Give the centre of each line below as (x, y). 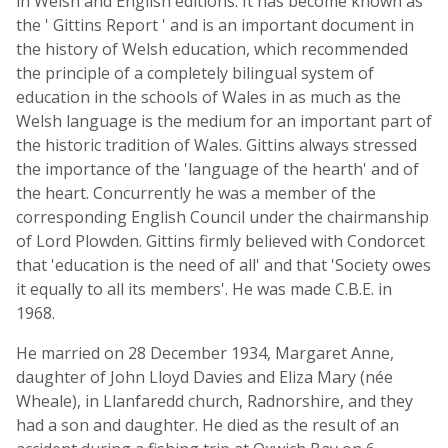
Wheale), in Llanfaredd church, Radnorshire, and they (214, 401)
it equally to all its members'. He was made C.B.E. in (204, 289)
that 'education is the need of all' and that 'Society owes (223, 265)
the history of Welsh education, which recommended (212, 49)
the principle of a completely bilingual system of (195, 73)
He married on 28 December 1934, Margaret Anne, (205, 353)
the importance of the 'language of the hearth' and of (217, 169)
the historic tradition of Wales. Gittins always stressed (216, 145)
